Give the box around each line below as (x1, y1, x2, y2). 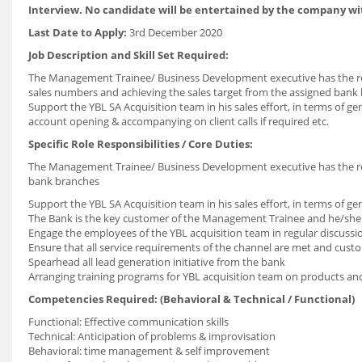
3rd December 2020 (129, 25, 222, 40)
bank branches (28, 174, 99, 188)
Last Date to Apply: (28, 25, 129, 40)
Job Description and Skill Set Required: (28, 48, 229, 62)
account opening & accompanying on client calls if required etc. (28, 114, 329, 128)
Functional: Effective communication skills (28, 314, 229, 329)
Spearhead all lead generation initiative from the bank (28, 255, 285, 269)
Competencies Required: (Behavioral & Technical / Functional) (28, 292, 355, 306)
